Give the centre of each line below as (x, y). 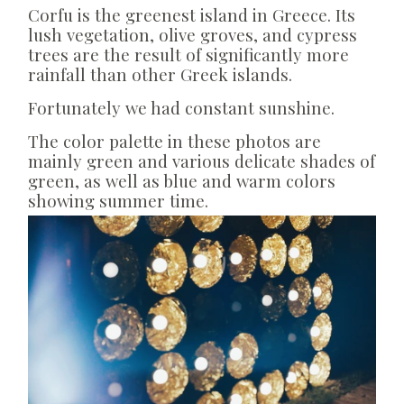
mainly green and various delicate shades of (202, 161)
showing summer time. (118, 201)
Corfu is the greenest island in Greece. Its (192, 15)
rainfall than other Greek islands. (162, 75)
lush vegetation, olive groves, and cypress (193, 35)
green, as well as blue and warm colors (182, 181)
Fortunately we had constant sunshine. (184, 108)
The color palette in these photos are (174, 142)
